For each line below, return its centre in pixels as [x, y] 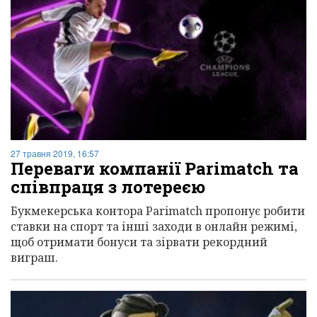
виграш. [34, 257]
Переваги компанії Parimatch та [155, 168]
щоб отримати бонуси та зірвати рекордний [139, 242]
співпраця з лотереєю [108, 186]
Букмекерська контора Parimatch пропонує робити [158, 211]
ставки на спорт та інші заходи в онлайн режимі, [154, 226]
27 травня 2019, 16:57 [55, 153]
